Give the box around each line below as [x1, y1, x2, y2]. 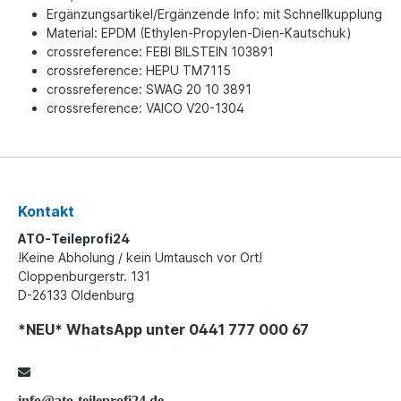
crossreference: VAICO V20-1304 [47, 100, 244, 115]
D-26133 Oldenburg [18, 287, 134, 303]
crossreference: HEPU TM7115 [47, 63, 231, 78]
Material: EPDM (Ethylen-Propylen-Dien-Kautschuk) [47, 25, 352, 40]
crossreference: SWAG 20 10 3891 [47, 81, 252, 97]
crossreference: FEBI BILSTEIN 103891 [47, 44, 274, 59]
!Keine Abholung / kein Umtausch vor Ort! [18, 250, 262, 265]
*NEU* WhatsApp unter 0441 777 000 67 [18, 320, 309, 338]
